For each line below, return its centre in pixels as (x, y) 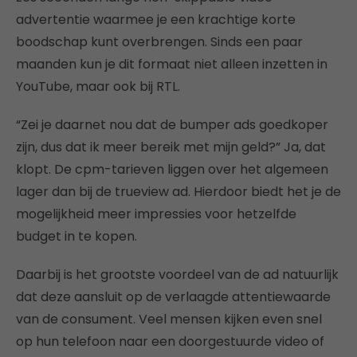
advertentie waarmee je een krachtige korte (156, 19)
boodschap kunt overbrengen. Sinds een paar (159, 41)
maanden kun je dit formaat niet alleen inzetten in (172, 64)
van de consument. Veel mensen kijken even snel (169, 319)
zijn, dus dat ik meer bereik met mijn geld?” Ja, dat (171, 147)
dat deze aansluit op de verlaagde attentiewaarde (173, 296)
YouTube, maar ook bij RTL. (98, 86)
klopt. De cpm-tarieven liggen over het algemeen (172, 169)
